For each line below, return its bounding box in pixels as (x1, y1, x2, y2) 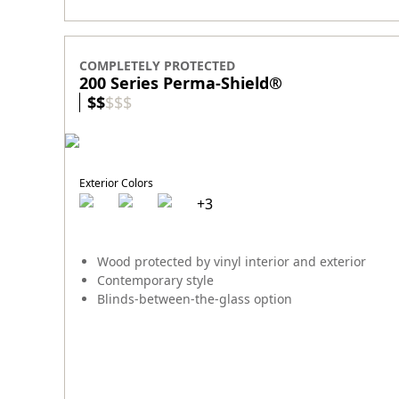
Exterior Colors (79, 175, 153, 191)
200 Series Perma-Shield (79, 72, 269, 94)
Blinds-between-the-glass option (97, 290, 292, 308)
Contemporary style (97, 272, 214, 289)
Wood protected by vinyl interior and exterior (97, 253, 366, 271)
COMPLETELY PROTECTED (79, 57, 235, 75)
